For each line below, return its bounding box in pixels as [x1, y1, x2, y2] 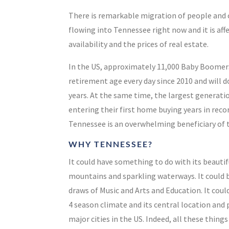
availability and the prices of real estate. [68, 39, 209, 50]
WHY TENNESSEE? [68, 139, 153, 149]
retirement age [68, 76, 124, 86]
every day [124, 76, 157, 86]
